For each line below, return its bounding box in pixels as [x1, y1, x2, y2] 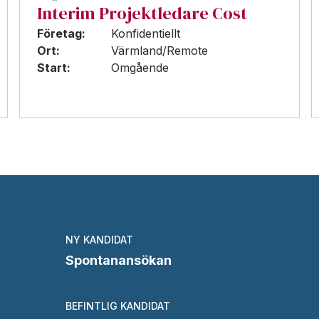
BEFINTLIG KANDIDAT [66, 300, 170, 312]
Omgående [110, 61, 169, 75]
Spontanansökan [66, 253, 172, 268]
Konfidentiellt [110, 26, 180, 41]
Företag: [36, 26, 85, 41]
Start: [36, 61, 70, 75]
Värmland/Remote [110, 43, 208, 58]
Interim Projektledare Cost [36, 1, 247, 25]
